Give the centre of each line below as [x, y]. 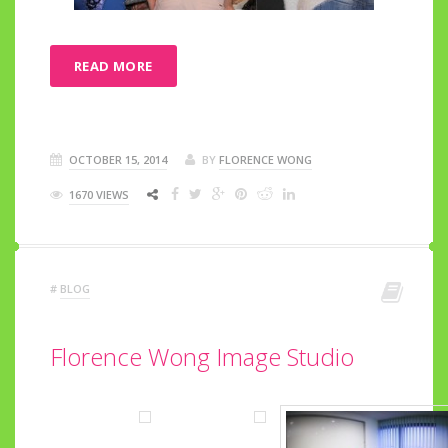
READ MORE [113, 65]
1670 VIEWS [99, 194]
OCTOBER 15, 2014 [118, 159]
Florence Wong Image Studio [202, 356]
